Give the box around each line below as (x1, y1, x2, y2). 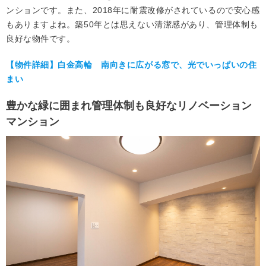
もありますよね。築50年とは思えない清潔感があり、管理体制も (6, 20, 258, 30)
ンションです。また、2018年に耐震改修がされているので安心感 (6, 5, 260, 15)
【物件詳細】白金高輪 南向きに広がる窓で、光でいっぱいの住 (6, 60, 257, 70)
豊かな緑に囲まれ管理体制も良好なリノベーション (6, 100, 252, 112)
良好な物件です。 (6, 34, 75, 44)
